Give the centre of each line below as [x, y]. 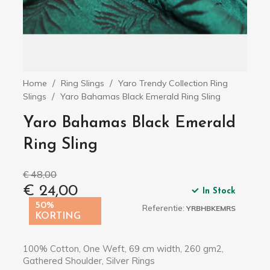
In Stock [219, 191]
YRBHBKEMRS [211, 208]
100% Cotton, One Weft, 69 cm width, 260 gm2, [124, 249]
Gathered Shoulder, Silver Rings [89, 261]
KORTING [58, 216]
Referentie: [164, 208]
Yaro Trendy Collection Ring [173, 83]
